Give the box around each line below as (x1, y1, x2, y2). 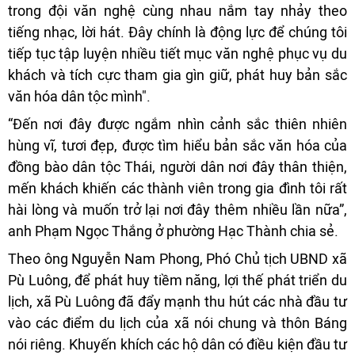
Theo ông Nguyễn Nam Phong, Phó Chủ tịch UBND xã (8, 250, 347, 267)
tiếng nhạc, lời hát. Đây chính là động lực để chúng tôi (8, 24, 347, 40)
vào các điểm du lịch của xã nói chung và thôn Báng (8, 315, 347, 331)
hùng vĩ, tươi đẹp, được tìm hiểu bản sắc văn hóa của (8, 137, 347, 154)
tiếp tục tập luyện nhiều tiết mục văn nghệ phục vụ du (8, 45, 347, 62)
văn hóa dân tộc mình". (8, 88, 151, 105)
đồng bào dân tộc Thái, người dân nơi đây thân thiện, (8, 158, 347, 175)
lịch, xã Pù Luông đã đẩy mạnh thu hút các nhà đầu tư (8, 293, 347, 310)
